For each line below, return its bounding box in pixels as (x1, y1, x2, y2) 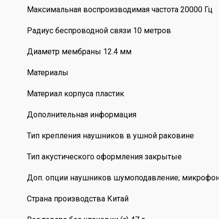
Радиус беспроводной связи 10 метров (26, 26, 171, 36)
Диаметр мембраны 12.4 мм (26, 47, 131, 57)
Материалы (26, 68, 68, 78)
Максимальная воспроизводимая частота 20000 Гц (26, 5, 213, 15)
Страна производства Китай (26, 194, 129, 204)
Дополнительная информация (26, 110, 136, 120)
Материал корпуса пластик (26, 89, 124, 99)
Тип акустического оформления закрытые (26, 152, 182, 162)
